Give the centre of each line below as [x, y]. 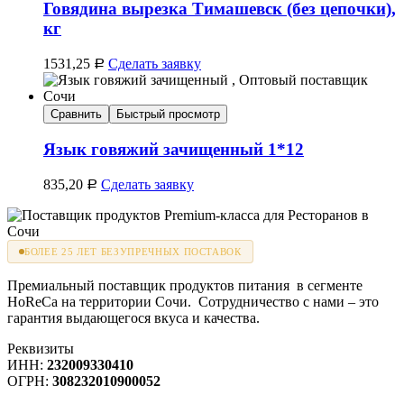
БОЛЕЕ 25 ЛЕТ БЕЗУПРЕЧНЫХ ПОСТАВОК [133, 252]
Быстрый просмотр [168, 114]
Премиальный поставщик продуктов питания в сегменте [185, 286]
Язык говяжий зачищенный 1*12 [174, 150]
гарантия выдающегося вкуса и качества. [133, 318]
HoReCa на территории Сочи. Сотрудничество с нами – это [193, 302]
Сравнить [76, 114]
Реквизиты [41, 349]
